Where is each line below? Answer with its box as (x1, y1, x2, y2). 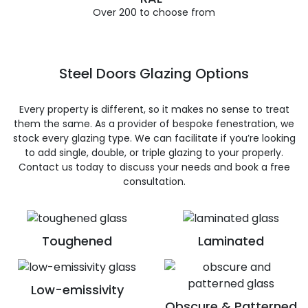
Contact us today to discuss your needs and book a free (18, 160, 290, 174)
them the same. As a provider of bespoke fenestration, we (14, 117, 294, 131)
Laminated (198, 232, 264, 250)
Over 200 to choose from (93, 5, 215, 19)
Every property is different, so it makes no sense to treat (19, 102, 289, 116)
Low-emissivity (30, 281, 124, 299)
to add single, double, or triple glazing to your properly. (25, 146, 283, 159)
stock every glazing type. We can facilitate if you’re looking (12, 131, 296, 145)
